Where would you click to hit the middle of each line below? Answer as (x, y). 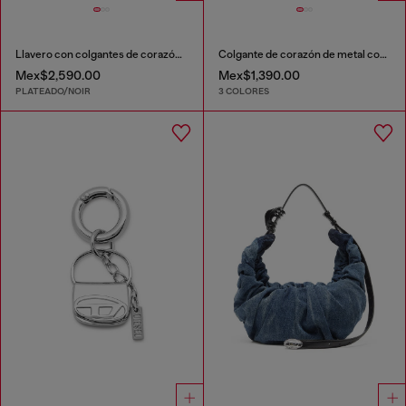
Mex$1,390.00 (259, 75)
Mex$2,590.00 (58, 75)
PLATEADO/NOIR (53, 92)
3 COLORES (243, 92)
